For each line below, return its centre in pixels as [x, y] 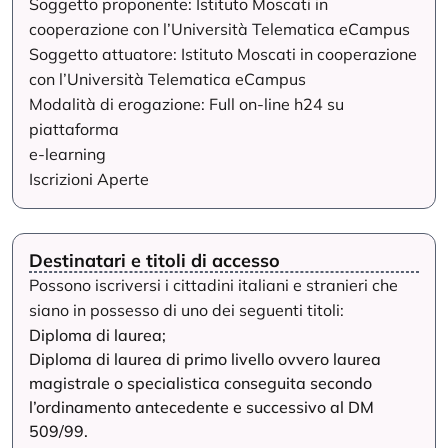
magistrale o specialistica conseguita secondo [200, 383]
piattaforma [74, 129]
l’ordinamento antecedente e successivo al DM [201, 407]
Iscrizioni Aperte [89, 179]
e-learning [67, 154]
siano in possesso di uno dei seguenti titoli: [186, 310]
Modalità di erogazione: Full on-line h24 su [186, 104]
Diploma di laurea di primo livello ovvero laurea [205, 359]
